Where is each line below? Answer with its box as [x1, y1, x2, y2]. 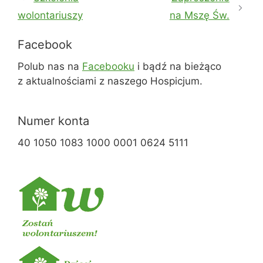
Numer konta [18, 114, 89, 129]
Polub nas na [18, 60, 82, 73]
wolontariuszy [18, 9, 83, 22]
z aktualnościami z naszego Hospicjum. [18, 75, 203, 87]
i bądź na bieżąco [134, 60, 221, 73]
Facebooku [82, 60, 134, 73]
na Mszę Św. [169, 9, 230, 22]
